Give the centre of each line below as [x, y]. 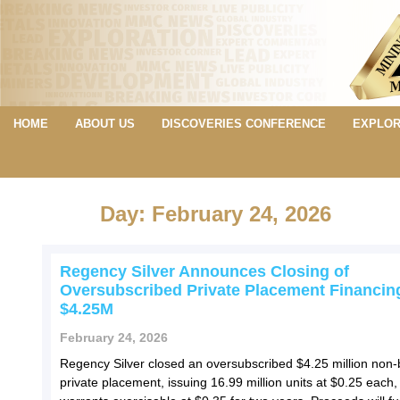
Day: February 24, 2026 [216, 214]
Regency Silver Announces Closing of [204, 271]
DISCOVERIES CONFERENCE [243, 123]
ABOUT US [104, 123]
